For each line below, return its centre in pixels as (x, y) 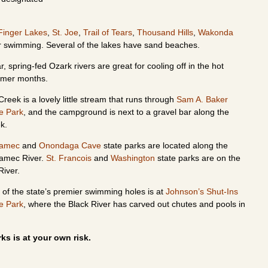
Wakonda (216, 32)
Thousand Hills (165, 32)
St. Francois (69, 158)
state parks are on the (198, 158)
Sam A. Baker (202, 99)
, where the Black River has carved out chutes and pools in (134, 204)
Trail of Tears (108, 32)
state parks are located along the (165, 145)
